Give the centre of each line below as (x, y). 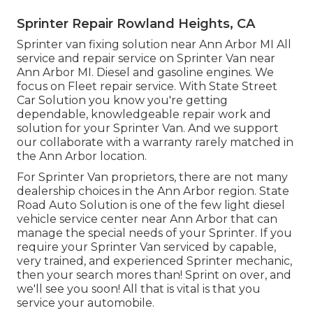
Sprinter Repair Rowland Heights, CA (136, 23)
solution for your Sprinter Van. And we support (148, 128)
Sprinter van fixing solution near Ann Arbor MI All (154, 44)
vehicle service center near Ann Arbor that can (147, 219)
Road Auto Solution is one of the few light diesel (151, 205)
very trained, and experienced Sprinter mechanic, (154, 261)
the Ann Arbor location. (82, 156)
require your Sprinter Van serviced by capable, (146, 247)
